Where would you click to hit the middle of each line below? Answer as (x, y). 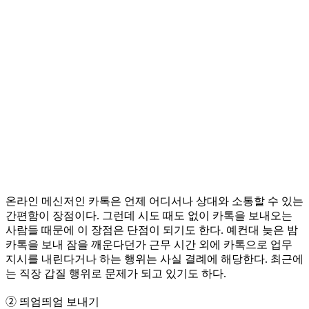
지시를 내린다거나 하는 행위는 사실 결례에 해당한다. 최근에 (154, 259)
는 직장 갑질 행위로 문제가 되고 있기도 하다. (116, 274)
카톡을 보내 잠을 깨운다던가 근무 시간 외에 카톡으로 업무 (149, 245)
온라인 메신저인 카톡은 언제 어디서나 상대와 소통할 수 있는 (154, 201)
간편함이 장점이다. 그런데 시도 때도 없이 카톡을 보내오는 (149, 216)
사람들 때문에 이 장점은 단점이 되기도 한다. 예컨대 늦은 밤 (152, 230)
